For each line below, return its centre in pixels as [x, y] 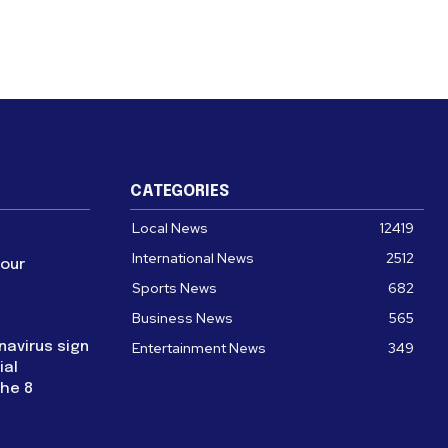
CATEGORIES [179, 191]
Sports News [174, 287]
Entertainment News [199, 347]
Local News [170, 227]
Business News [182, 317]
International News [193, 257]
